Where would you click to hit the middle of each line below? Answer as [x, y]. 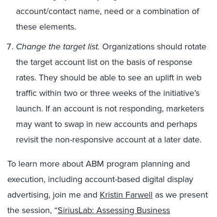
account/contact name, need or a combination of [108, 11]
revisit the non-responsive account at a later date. [109, 139]
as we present [180, 194]
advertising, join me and [54, 194]
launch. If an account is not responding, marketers [110, 108]
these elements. [46, 26]
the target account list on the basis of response [104, 62]
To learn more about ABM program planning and [99, 163]
